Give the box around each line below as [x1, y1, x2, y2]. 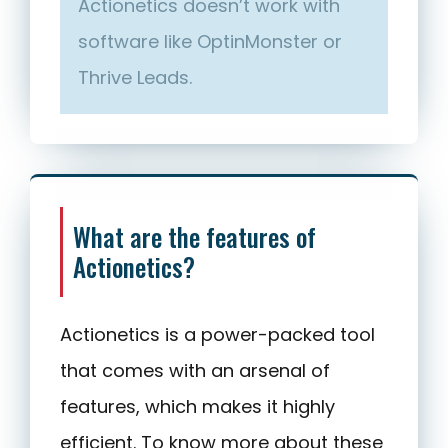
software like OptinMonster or [78, 29, 342, 55]
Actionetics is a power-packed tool [60, 322, 375, 348]
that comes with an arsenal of [60, 358, 330, 384]
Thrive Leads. [78, 65, 192, 91]
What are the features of [73, 218, 316, 256]
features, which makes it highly [60, 394, 335, 420]
